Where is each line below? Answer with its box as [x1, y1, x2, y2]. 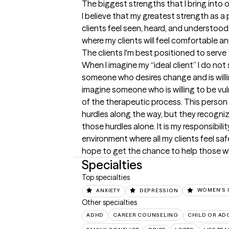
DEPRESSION [139, 187, 178, 194]
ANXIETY [96, 187, 121, 194]
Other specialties [82, 197, 137, 207]
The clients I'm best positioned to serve [82, 48, 226, 58]
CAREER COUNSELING [113, 211, 178, 218]
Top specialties [82, 173, 130, 182]
